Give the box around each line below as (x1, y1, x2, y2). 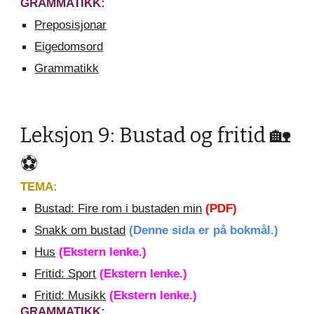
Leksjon (20, 123, 99, 148)
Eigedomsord (34, 39, 104, 53)
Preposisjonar (34, 18, 107, 32)
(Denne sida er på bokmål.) (129, 223, 279, 237)
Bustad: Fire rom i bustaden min (34, 201, 203, 215)
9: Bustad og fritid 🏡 (98, 123, 291, 148)
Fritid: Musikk (34, 288, 107, 302)
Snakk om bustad (34, 223, 126, 237)
